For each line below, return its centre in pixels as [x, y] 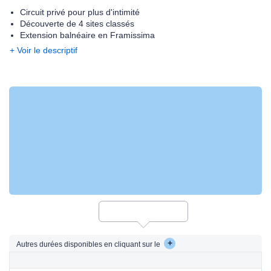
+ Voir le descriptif [44, 50]
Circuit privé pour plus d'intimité [80, 12]
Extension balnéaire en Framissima [87, 35]
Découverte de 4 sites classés [77, 24]
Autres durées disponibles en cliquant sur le [89, 244]
